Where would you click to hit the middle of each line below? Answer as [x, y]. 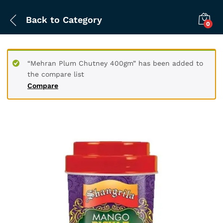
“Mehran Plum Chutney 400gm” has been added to [115, 63]
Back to [43, 20]
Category [81, 20]
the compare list [56, 74]
